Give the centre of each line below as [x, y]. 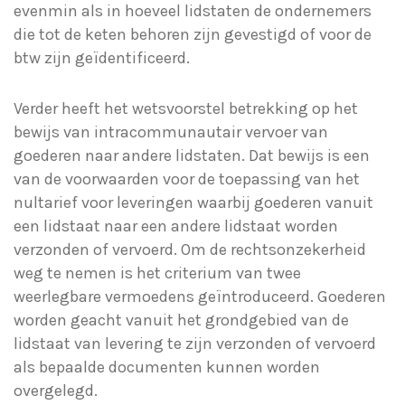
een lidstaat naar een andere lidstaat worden [176, 226]
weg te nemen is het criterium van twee [157, 273]
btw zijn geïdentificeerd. [102, 58]
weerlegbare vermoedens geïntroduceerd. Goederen [200, 297]
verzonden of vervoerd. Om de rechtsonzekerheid [190, 250]
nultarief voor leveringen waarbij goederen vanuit [193, 203]
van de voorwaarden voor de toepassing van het [187, 179]
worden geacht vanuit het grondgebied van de [181, 320]
